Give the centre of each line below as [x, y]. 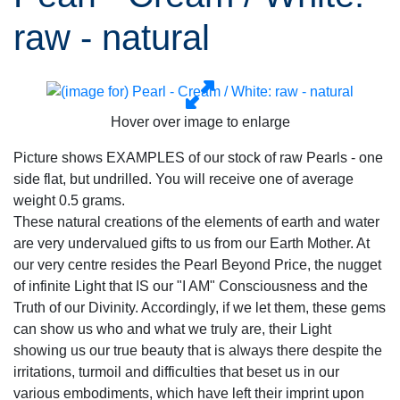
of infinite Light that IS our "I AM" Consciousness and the [191, 286]
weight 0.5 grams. [69, 200]
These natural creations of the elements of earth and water [196, 222]
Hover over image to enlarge [200, 122]
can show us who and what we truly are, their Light [172, 329]
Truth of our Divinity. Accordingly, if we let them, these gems [200, 308]
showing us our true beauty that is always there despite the [198, 350]
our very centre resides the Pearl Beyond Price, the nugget [197, 265]
